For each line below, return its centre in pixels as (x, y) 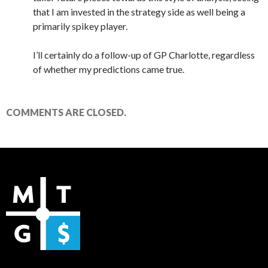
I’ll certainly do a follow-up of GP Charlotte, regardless (144, 54)
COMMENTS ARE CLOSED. (66, 112)
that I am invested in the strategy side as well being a (139, 11)
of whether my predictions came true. (109, 69)
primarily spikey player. (80, 26)
